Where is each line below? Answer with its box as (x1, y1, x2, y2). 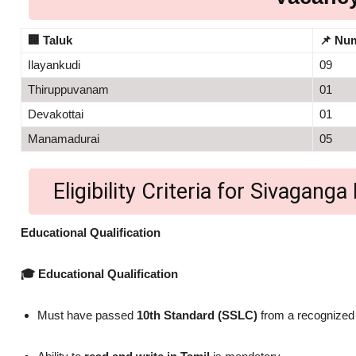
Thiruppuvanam (28, 82, 109, 96)
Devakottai (28, 106, 83, 121)
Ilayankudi (28, 57, 80, 72)
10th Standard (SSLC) (137, 308, 257, 322)
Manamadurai (28, 131, 99, 145)
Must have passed (37, 308, 137, 322)
